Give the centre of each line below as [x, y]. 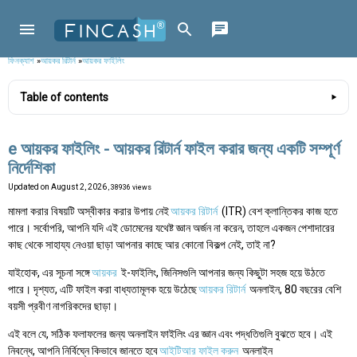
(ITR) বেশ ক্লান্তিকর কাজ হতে [279, 212]
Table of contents [64, 98]
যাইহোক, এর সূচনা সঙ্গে [49, 273]
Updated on [29, 187]
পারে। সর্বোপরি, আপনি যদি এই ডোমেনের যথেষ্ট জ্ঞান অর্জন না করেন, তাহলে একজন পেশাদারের [171, 228]
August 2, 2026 [80, 187]
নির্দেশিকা [31, 169]
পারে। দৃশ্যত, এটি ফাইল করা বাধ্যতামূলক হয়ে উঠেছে [102, 290]
